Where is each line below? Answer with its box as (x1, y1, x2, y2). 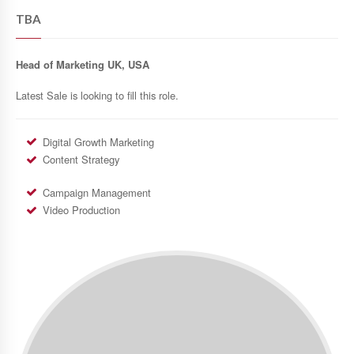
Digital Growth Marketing (43, 134, 155, 149)
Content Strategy (43, 151, 120, 167)
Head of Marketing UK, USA (16, 57, 149, 73)
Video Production (43, 201, 121, 217)
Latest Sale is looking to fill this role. (16, 87, 179, 103)
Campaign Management (43, 184, 152, 200)
